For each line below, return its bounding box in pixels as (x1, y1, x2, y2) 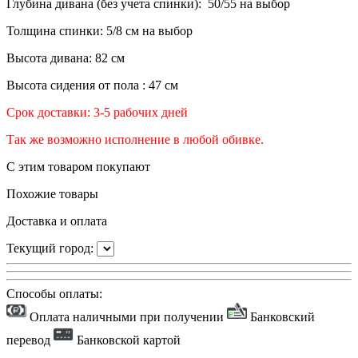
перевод (6, 333, 54, 348)
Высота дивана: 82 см (6, 51, 125, 66)
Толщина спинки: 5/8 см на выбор (6, 24, 193, 38)
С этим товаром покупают (6, 160, 150, 174)
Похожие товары (6, 187, 98, 201)
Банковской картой (74, 333, 181, 348)
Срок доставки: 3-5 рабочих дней (6, 105, 188, 120)
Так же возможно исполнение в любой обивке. (6, 133, 264, 147)
